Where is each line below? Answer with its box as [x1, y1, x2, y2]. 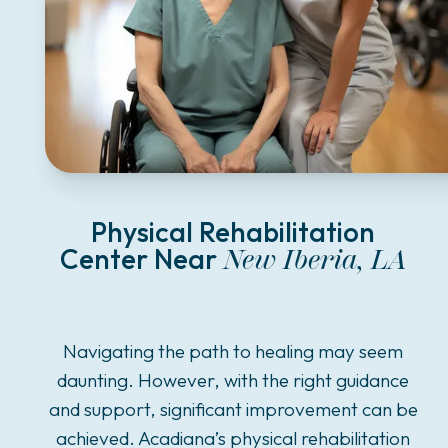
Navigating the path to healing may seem [63, 339, 403, 363]
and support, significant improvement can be [48, 397, 418, 421]
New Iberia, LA [223, 244, 406, 276]
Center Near [60, 241, 223, 276]
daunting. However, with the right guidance [57, 368, 409, 392]
